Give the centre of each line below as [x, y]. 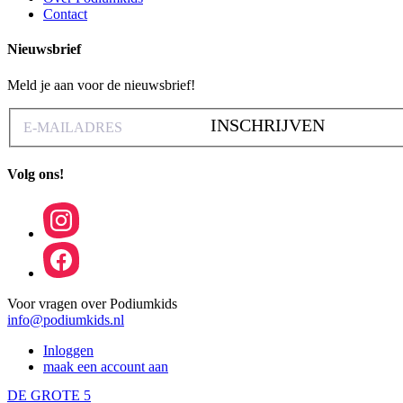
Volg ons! [36, 175]
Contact [65, 14]
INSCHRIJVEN [268, 125]
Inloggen [68, 350]
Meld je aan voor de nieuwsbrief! [101, 85]
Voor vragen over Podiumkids [92, 303]
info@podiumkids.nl [66, 319]
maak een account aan [106, 366]
